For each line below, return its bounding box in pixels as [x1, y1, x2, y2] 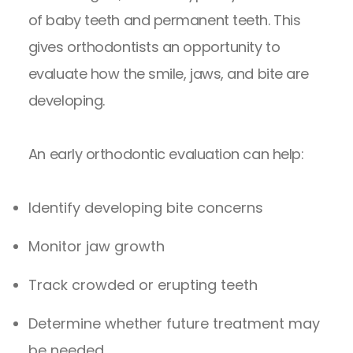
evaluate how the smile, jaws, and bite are [28, 63, 309, 84]
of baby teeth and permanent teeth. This [28, 9, 301, 30]
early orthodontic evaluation [49, 143, 240, 164]
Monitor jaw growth [28, 236, 165, 256]
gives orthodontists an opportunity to [28, 36, 281, 57]
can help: [239, 143, 304, 164]
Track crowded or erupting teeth [28, 274, 258, 295]
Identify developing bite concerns [28, 197, 263, 217]
